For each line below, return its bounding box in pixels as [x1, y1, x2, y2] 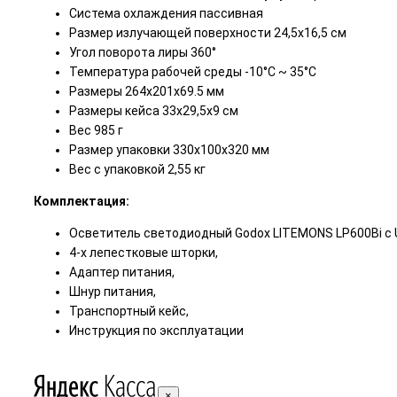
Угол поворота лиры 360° [69, 45, 216, 60]
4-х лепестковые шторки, [69, 245, 218, 261]
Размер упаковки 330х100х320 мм [69, 143, 269, 158]
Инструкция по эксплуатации [69, 323, 244, 339]
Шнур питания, [69, 284, 156, 300]
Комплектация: [34, 194, 129, 209]
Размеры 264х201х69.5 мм [69, 84, 224, 99]
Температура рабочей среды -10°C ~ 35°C [69, 65, 316, 80]
